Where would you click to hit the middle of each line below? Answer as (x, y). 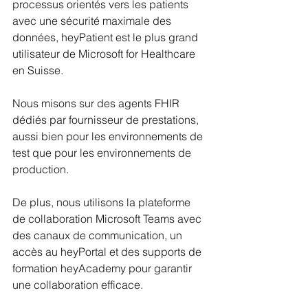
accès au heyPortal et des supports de (108, 251)
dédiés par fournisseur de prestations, (107, 119)
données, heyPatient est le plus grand (107, 37)
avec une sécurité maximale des (93, 20)
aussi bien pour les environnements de (109, 136)
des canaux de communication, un (99, 235)
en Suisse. (39, 70)
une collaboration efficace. (79, 284)
